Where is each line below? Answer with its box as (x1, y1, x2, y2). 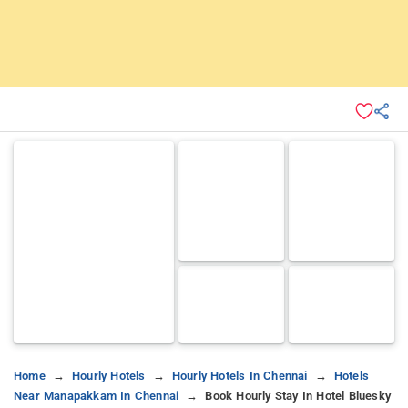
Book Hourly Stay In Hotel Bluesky (205, 388, 392, 403)
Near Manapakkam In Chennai (14, 388, 179, 403)
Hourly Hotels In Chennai (171, 368, 308, 382)
